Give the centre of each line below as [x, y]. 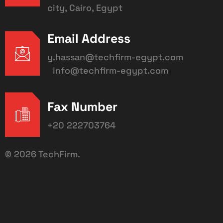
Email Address [89, 39]
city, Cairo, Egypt [85, 8]
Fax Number [82, 106]
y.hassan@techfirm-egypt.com [115, 57]
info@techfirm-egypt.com [108, 71]
